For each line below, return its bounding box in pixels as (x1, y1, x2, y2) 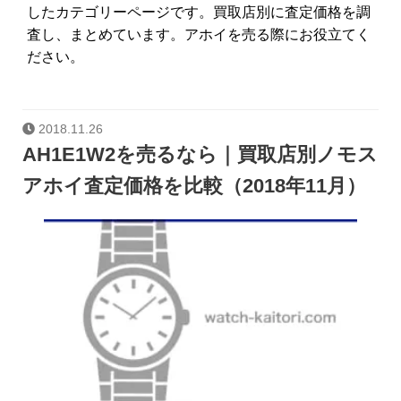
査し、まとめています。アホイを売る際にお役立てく (27, 26, 371, 42)
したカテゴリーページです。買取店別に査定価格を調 (27, 4, 371, 20)
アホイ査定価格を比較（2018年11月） (22, 175, 366, 198)
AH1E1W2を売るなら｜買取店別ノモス (22, 143, 378, 166)
